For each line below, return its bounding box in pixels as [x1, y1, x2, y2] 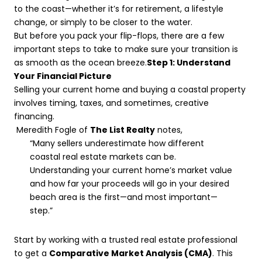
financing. [14, 111, 54, 122]
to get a [14, 247, 49, 259]
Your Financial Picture [14, 70, 112, 82]
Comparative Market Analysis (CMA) [49, 247, 212, 259]
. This [212, 247, 233, 259]
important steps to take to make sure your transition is [14, 43, 238, 55]
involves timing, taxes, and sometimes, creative [14, 97, 209, 109]
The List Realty [90, 124, 155, 136]
